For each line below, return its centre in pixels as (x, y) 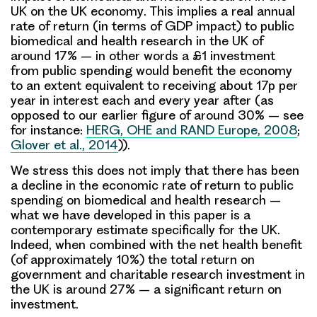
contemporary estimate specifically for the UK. (147, 229)
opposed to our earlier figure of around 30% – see (157, 115)
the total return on (201, 259)
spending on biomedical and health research (138, 200)
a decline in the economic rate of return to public (152, 185)
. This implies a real (200, 11)
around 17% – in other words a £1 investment (143, 55)
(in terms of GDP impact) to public (192, 25)
